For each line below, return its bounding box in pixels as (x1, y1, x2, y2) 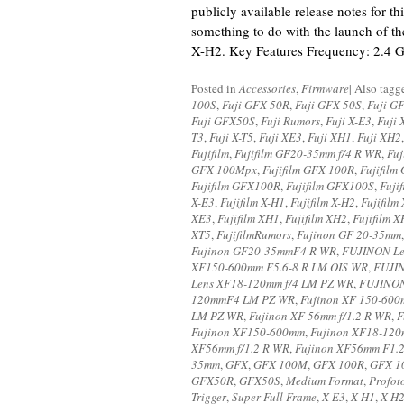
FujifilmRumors (216, 226, 291, 243)
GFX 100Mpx (191, 161, 257, 178)
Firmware (301, 80, 349, 96)
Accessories (239, 80, 296, 96)
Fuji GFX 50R (222, 96, 289, 113)
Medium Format (286, 372, 363, 389)
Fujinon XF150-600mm (191, 324, 305, 340)
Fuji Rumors (261, 113, 320, 129)
